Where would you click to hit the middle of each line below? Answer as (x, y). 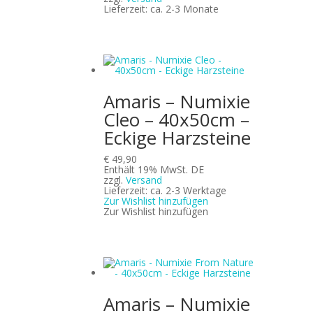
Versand (144, 180)
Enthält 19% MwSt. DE (154, 170)
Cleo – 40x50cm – (177, 120)
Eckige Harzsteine (177, 138)
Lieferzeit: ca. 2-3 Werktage (165, 191)
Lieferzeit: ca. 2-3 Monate (161, 8)
